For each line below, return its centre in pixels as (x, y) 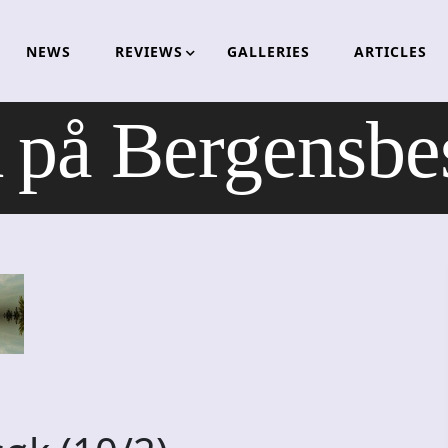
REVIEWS (148, 51)
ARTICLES (390, 51)
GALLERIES (268, 51)
